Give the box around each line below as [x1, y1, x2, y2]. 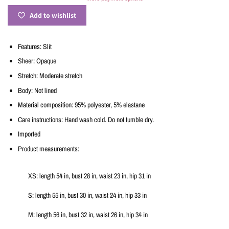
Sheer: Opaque [18, 56, 56, 66]
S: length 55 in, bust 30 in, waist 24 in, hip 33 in [28, 191, 147, 200]
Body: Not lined [18, 85, 57, 95]
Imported [18, 129, 40, 139]
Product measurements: [18, 144, 79, 153]
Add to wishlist [30, 10, 76, 20]
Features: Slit [18, 41, 52, 51]
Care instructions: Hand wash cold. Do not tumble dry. [18, 114, 154, 124]
